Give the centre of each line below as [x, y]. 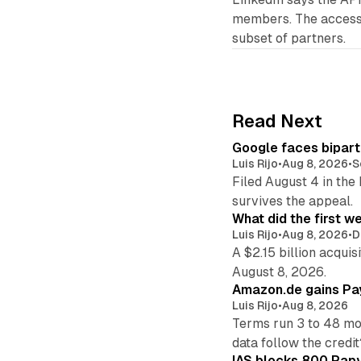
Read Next [278, 122]
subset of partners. [289, 39]
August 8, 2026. [280, 272]
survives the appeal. [293, 201]
